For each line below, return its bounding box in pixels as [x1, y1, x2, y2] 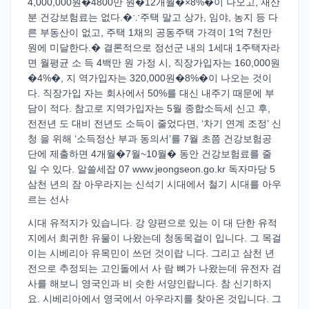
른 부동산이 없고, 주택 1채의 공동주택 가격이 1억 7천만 [28, 27, 272, 38]
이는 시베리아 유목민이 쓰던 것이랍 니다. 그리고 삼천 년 [28, 248, 275, 259]
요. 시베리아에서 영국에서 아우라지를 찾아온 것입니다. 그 [28, 293, 281, 304]
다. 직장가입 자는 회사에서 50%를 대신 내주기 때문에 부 [28, 88, 275, 99]
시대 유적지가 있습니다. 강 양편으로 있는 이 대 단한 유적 [28, 217, 277, 228]
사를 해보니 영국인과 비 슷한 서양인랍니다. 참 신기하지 [28, 278, 272, 289]
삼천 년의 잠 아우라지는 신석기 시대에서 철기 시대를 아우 [28, 179, 281, 190]
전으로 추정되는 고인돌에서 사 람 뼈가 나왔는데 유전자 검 [28, 263, 281, 274]
